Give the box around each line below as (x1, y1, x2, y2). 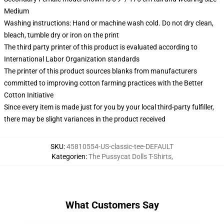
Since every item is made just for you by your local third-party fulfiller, (4, 103, 214, 111)
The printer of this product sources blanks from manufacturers (4, 67, 197, 75)
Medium (4, 7, 29, 15)
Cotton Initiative (4, 91, 53, 99)
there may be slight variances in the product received (4, 115, 165, 123)
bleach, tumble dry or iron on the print (4, 31, 119, 39)
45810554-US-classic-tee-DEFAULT (66, 142, 173, 150)
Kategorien (51, 152, 85, 160)
